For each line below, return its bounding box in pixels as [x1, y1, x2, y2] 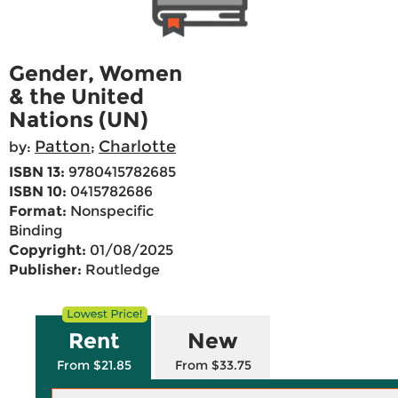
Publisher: [9, 261, 82, 279]
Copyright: [9, 242, 86, 259]
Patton [35, 137, 91, 157]
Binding [9, 222, 62, 240]
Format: [9, 203, 67, 220]
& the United [9, 84, 144, 110]
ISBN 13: [9, 163, 65, 181]
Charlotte [99, 137, 176, 157]
